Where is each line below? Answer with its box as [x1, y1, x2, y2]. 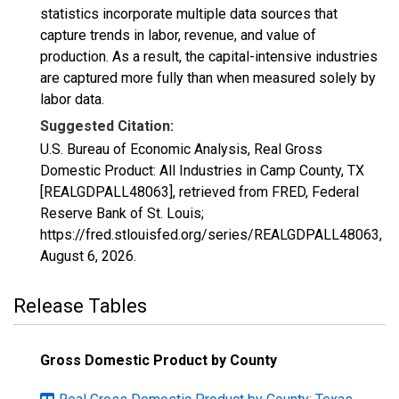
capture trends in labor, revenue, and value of [40, 27, 316, 44]
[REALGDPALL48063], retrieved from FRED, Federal [40, 183, 359, 200]
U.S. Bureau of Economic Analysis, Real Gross [40, 141, 322, 158]
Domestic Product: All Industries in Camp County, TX [40, 162, 364, 179]
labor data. [40, 91, 104, 108]
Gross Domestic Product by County [40, 352, 277, 369]
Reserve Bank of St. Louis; [40, 205, 204, 222]
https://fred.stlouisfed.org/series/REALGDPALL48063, [40, 226, 382, 243]
